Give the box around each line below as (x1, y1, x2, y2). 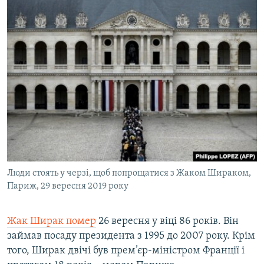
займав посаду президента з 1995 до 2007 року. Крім (7, 230, 255, 242)
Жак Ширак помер (7, 216, 96, 227)
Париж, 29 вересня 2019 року (7, 181, 128, 192)
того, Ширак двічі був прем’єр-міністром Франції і (7, 245, 245, 257)
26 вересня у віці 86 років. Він (96, 216, 239, 227)
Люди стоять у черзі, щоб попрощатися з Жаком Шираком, (7, 169, 251, 179)
